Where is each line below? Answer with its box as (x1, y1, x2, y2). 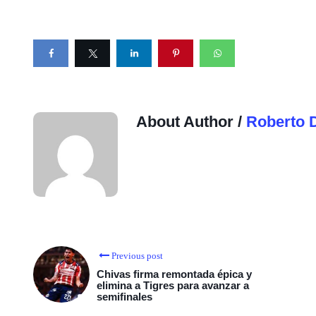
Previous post (111, 250, 163, 261)
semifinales (97, 291, 152, 303)
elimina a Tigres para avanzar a (97, 279, 249, 291)
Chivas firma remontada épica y (97, 268, 252, 280)
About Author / (136, 113, 246, 130)
